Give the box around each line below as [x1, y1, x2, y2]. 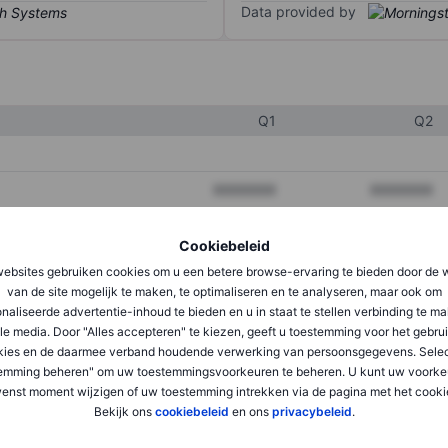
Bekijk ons [93, 403, 155, 419]
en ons [228, 403, 272, 419]
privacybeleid [271, 403, 352, 419]
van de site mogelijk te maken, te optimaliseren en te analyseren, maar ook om [6, 283, 442, 299]
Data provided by [241, 3, 356, 21]
